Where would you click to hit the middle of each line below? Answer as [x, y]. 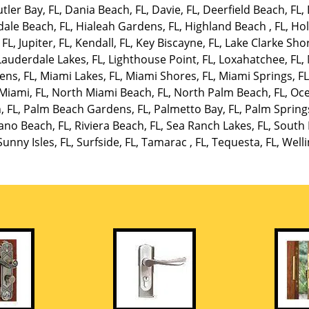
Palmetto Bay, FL [196, 109]
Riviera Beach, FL [118, 126]
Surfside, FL [106, 142]
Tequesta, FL [244, 142]
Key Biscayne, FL [178, 43]
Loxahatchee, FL [260, 59]
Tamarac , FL [173, 142]
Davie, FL [175, 10]
